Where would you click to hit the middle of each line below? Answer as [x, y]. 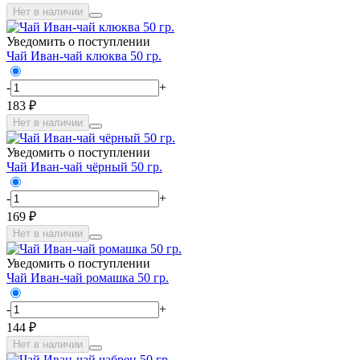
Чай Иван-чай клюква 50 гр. [84, 55]
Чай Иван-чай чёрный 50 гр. [84, 166]
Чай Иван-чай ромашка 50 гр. [88, 277]
